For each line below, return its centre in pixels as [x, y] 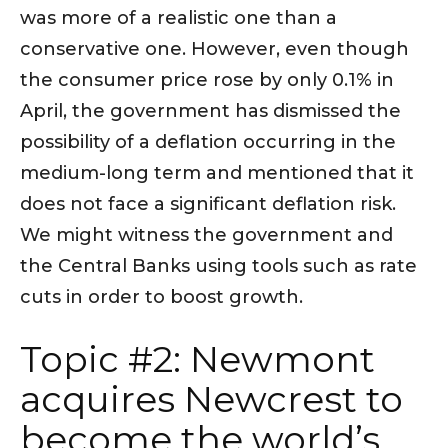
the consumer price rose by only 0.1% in [207, 80]
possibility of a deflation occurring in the [208, 142]
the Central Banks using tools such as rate [218, 266]
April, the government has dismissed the [210, 111]
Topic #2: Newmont [197, 359]
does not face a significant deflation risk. [208, 204]
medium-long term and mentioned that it [217, 173]
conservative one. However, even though [214, 49]
